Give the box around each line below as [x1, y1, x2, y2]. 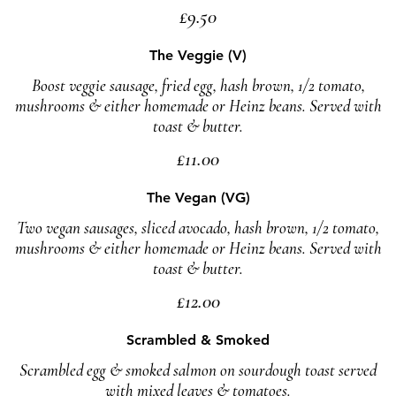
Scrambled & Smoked [126, 331, 270, 348]
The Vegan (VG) [146, 189, 250, 206]
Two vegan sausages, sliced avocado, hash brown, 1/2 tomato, [17, 217, 379, 238]
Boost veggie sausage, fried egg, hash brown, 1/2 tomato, [31, 75, 365, 95]
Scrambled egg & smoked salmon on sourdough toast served [19, 360, 377, 380]
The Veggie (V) [149, 47, 247, 64]
